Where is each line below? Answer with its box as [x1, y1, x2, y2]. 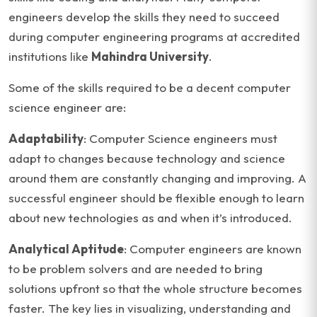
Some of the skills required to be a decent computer [8, 80, 291, 95]
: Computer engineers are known [124, 241, 301, 256]
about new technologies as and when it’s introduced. [8, 210, 292, 225]
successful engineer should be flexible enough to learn [8, 190, 304, 205]
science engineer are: [8, 100, 126, 115]
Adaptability [8, 131, 83, 146]
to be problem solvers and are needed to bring [8, 261, 263, 276]
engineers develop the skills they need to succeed [8, 9, 279, 24]
